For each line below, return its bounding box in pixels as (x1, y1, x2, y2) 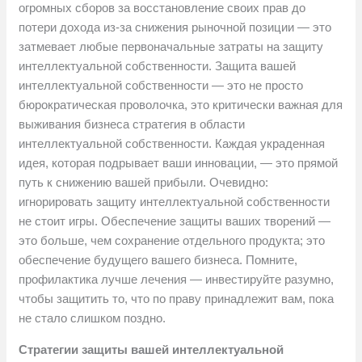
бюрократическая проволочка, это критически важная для (19, 98, 343, 112)
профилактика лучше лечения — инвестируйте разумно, (19, 272, 335, 287)
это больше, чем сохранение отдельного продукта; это (19, 234, 326, 248)
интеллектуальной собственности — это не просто (19, 78, 304, 93)
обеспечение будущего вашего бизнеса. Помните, (19, 253, 298, 267)
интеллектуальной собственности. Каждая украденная (19, 137, 326, 151)
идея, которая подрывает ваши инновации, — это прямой (19, 156, 339, 170)
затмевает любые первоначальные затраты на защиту (19, 40, 324, 54)
